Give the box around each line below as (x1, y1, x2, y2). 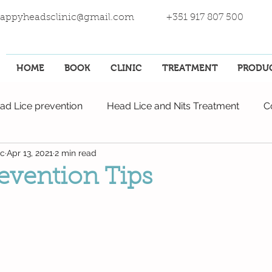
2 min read (55, 148, 97, 158)
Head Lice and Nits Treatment (107, 100, 239, 112)
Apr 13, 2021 (7, 148, 53, 158)
